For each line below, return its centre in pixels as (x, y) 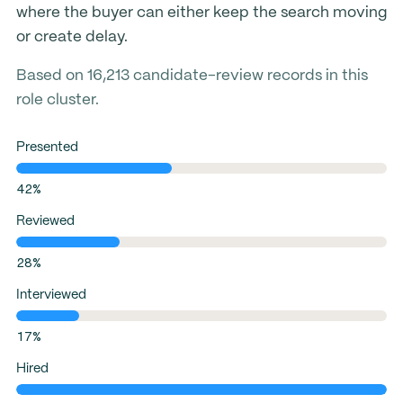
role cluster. (57, 100)
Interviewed (51, 295)
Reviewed (45, 221)
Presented (47, 148)
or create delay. (72, 37)
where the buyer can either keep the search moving (201, 13)
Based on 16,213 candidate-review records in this (192, 76)
